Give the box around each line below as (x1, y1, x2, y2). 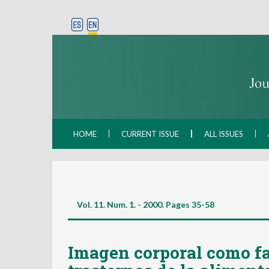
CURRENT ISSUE (121, 129, 179, 139)
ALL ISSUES (204, 129, 243, 139)
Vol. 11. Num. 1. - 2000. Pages (77, 199, 190, 210)
